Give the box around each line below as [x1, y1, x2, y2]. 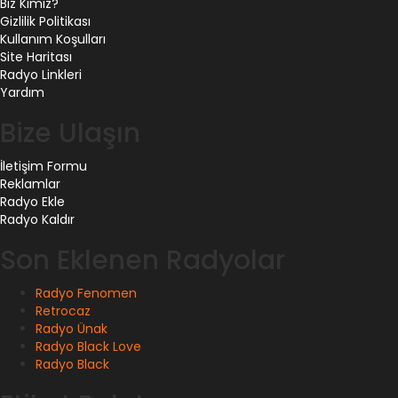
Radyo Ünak [36, 320, 107, 338]
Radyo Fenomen [36, 284, 137, 303]
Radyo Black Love [36, 338, 141, 356]
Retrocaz [36, 302, 91, 321]
